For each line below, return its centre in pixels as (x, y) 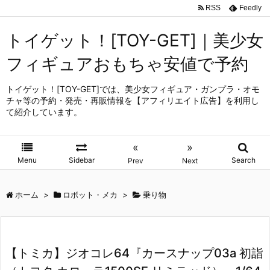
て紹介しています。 (44, 112)
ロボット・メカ (90, 195)
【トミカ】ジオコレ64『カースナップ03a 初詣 (134, 253)
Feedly (250, 8)
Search (243, 160)
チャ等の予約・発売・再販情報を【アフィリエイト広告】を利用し (133, 100)
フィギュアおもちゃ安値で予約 (127, 64)
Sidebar (81, 160)
